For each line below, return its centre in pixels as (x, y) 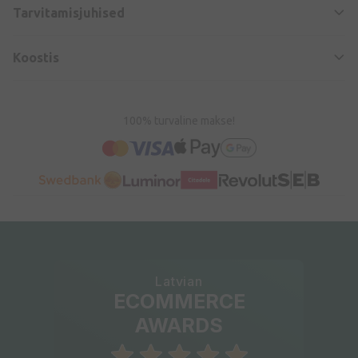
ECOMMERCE (179, 302)
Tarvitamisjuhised (69, 13)
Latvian (179, 282)
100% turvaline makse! (179, 121)
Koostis (36, 58)
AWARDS (179, 326)
